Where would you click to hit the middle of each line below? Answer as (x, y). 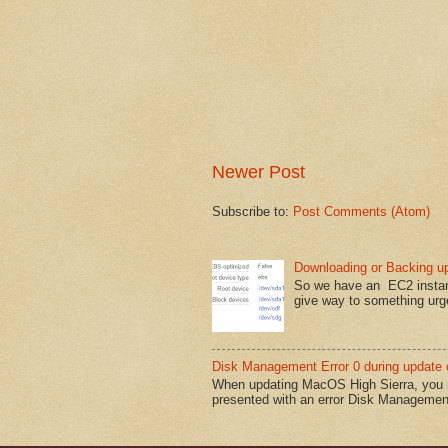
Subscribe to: (252, 212)
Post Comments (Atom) (361, 212)
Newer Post (258, 172)
